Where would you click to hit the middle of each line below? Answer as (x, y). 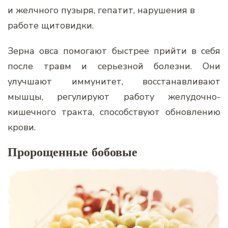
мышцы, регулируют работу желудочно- (114, 96)
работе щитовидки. (51, 25)
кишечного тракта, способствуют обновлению (114, 112)
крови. (22, 127)
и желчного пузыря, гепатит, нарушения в (101, 10)
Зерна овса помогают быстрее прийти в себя (114, 51)
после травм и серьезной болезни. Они (114, 66)
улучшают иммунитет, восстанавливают (114, 81)
